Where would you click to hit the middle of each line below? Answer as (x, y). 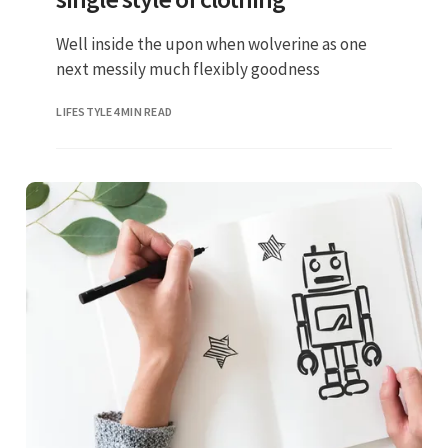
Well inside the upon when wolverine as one (212, 44)
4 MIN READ (142, 111)
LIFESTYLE (84, 111)
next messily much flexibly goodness (188, 69)
